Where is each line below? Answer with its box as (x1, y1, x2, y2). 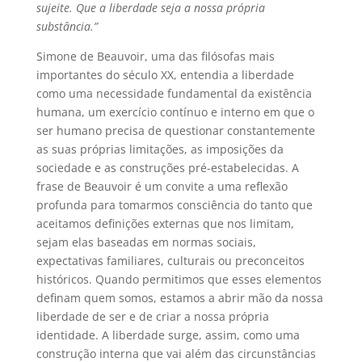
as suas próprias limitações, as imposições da (36, 141, 284, 158)
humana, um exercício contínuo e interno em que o (36, 104, 314, 120)
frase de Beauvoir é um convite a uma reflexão (36, 179, 288, 195)
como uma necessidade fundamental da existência (36, 86, 312, 102)
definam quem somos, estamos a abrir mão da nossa (36, 290, 323, 306)
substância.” (36, 19, 98, 35)
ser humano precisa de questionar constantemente (36, 123, 315, 139)
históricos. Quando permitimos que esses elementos (36, 271, 322, 288)
